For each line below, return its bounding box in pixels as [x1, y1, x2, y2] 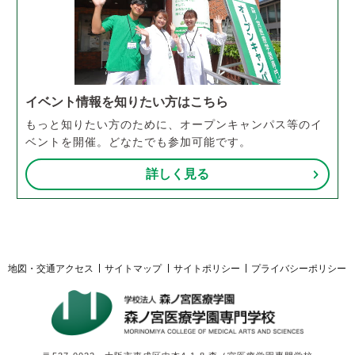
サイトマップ [105, 262, 162, 273]
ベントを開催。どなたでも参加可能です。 [25, 136, 252, 149]
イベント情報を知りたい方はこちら [25, 95, 229, 109]
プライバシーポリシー [250, 262, 346, 273]
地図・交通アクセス [7, 262, 94, 273]
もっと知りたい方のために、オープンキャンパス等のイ [25, 118, 323, 132]
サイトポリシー [173, 262, 240, 273]
